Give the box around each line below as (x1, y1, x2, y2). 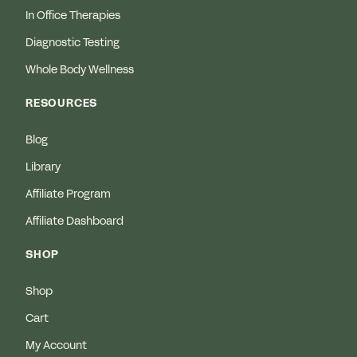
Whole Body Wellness (25, 65, 134, 76)
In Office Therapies (25, 10, 120, 22)
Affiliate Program (25, 189, 111, 201)
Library (25, 162, 61, 174)
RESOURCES (25, 98, 98, 110)
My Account (25, 340, 87, 352)
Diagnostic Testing (25, 37, 120, 49)
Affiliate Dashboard (25, 216, 124, 228)
